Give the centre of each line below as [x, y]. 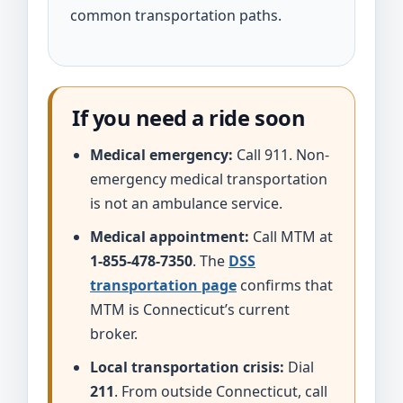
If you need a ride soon [189, 118]
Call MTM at [291, 237]
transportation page [163, 285]
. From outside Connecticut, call [221, 391]
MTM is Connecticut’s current [190, 309]
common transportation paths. [176, 15]
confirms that [285, 285]
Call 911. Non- [281, 155]
